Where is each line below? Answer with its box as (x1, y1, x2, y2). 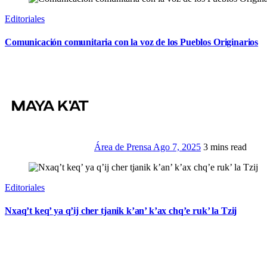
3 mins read (203, 141, 247, 152)
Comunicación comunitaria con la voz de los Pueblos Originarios (5, 37, 259, 48)
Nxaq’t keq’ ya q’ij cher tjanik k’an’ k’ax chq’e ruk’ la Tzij (5, 205, 237, 216)
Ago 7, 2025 (153, 141, 201, 152)
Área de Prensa (94, 141, 153, 152)
